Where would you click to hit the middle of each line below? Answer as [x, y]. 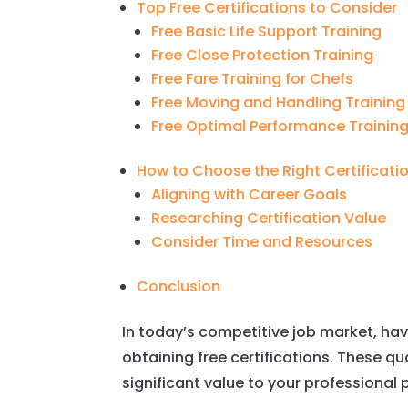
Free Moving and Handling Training [279, 103]
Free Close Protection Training [263, 56]
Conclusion [179, 287]
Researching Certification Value [269, 219]
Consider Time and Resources [262, 242]
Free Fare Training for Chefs [253, 79]
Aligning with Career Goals [250, 195]
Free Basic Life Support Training [267, 32]
